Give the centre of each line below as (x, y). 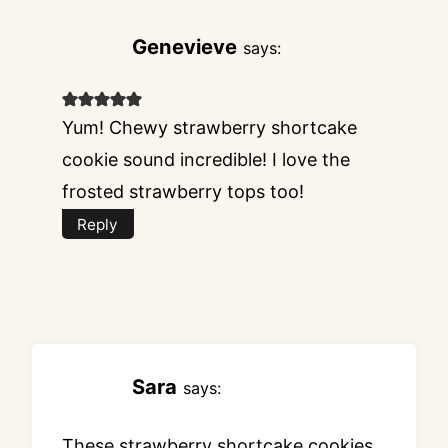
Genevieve (184, 47)
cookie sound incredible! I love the (206, 159)
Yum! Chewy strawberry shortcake (209, 127)
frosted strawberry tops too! (183, 191)
